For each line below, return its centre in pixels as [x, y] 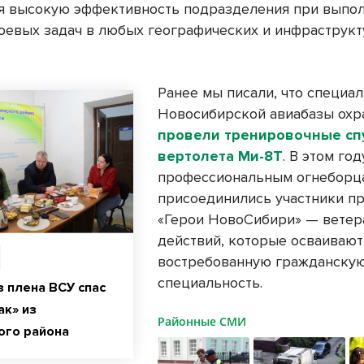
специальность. [210, 283]
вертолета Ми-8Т [221, 156]
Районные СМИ [202, 322]
